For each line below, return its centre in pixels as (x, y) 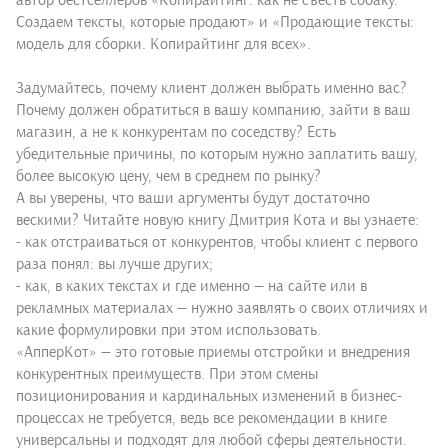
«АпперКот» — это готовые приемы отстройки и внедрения (213, 352)
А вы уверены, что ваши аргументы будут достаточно (193, 198)
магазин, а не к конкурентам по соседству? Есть (176, 132)
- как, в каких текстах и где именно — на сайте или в (191, 286)
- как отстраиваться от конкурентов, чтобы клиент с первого (217, 242)
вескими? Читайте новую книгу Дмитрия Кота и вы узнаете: (217, 220)
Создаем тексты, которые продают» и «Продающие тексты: (215, 22)
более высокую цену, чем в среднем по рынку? (168, 176)
